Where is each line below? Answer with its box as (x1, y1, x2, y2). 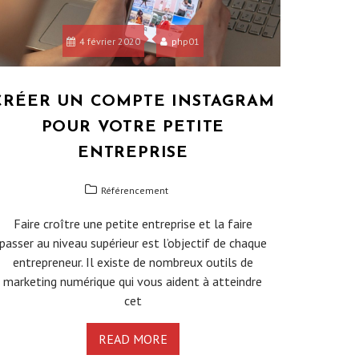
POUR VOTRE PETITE (41, 119, 225, 136)
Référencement (101, 184, 169, 197)
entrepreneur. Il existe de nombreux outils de (12, 254, 253, 271)
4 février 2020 (79, 35, 140, 48)
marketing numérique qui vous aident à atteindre (3, 273, 263, 290)
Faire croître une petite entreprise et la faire (13, 216, 252, 232)
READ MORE (98, 331, 167, 348)
